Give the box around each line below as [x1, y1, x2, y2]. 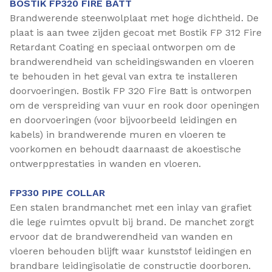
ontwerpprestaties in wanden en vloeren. [10, 158, 201, 169]
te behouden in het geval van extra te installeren [10, 70, 237, 82]
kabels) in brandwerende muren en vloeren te [10, 129, 226, 140]
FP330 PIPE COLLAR [10, 187, 105, 199]
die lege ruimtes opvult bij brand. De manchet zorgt [10, 216, 254, 228]
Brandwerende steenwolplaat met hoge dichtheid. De [10, 12, 259, 24]
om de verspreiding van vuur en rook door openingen [10, 100, 259, 111]
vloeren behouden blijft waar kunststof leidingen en [10, 245, 251, 257]
